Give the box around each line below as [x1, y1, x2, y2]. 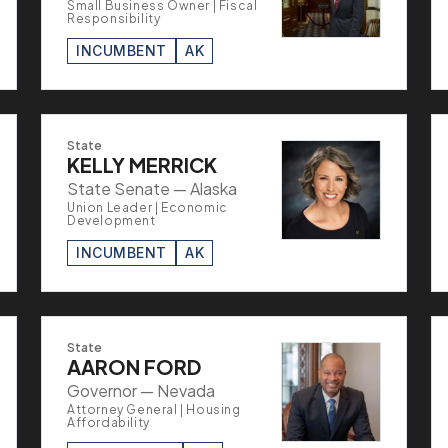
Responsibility [67, 10, 161, 26]
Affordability [67, 414, 150, 430]
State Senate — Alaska [67, 177, 237, 199]
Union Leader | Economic [67, 199, 228, 215]
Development [67, 212, 156, 228]
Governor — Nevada [67, 379, 215, 401]
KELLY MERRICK [67, 151, 217, 177]
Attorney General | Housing [67, 401, 241, 417]
